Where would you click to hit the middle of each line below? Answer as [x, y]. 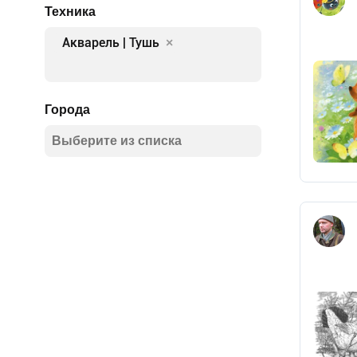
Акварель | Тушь [111, 43]
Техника [70, 12]
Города [67, 110]
